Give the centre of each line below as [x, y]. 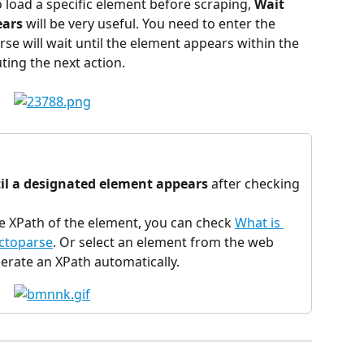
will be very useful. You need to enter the [151, 23]
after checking [256, 183]
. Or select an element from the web [165, 242]
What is [259, 222]
